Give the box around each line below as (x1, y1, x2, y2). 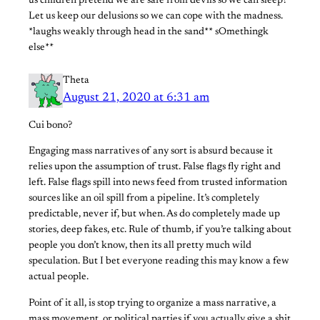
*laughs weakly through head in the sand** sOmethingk (29, 27, 269, 37)
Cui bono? (29, 121, 72, 131)
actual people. (29, 272, 89, 283)
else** (29, 43, 54, 53)
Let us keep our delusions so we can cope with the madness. (29, 11, 283, 21)
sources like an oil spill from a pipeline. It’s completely (29, 194, 259, 204)
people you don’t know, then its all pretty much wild (29, 241, 251, 251)
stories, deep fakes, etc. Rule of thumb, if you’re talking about (29, 225, 291, 236)
